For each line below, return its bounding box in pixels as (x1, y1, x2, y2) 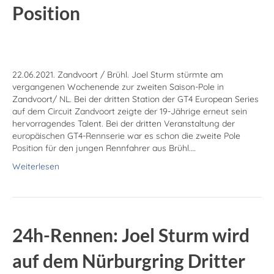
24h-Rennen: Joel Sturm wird (12, 224, 250, 246)
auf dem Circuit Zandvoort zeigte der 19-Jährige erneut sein (12, 106, 247, 117)
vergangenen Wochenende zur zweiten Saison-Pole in (12, 81, 224, 93)
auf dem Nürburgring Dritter (12, 250, 245, 272)
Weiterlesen (12, 161, 59, 172)
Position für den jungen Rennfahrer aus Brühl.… (12, 143, 196, 154)
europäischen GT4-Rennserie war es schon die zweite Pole (12, 130, 240, 142)
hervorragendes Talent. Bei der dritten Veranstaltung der (12, 118, 235, 130)
